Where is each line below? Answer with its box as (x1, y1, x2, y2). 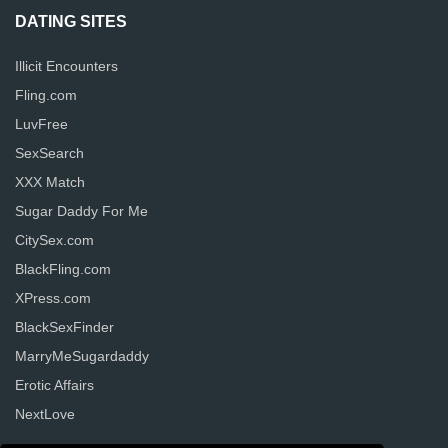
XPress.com (15, 290, 91, 306)
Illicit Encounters (15, 58, 118, 74)
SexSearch (15, 145, 84, 161)
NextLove (15, 406, 75, 422)
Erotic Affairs (15, 377, 94, 393)
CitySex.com (15, 232, 94, 248)
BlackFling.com (15, 261, 111, 277)
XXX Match (15, 174, 85, 190)
